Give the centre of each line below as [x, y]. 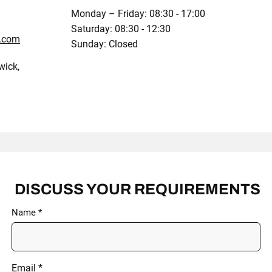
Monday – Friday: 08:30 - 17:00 [138, 14]
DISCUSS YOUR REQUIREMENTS [138, 189]
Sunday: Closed [104, 44]
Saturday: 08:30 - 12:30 [121, 29]
